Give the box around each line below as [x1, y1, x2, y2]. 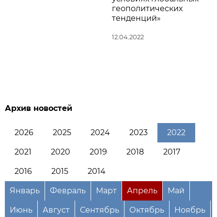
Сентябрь [80, 205, 119, 215]
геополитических [112, 4, 183, 13]
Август [43, 205, 70, 215]
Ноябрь [174, 205, 205, 215]
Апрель [127, 186, 157, 195]
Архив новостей [5, 104, 72, 113]
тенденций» [112, 14, 161, 23]
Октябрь [129, 205, 164, 215]
